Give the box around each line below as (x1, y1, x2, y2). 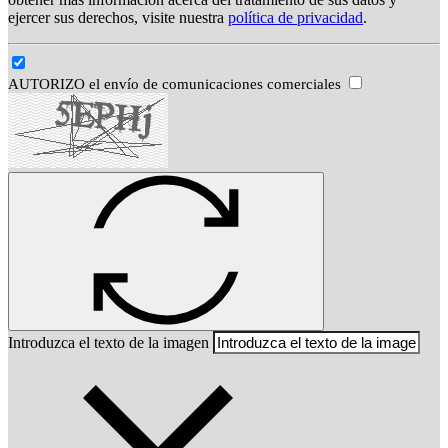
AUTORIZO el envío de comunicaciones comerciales (8, 75, 345, 92)
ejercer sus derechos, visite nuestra (8, 8, 228, 26)
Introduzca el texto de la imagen (8, 333, 209, 351)
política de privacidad (228, 8, 363, 26)
